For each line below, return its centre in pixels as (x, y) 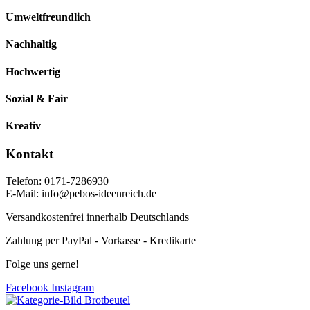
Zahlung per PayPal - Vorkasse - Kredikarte (101, 241)
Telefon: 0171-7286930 (57, 181)
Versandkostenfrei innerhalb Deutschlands (97, 217)
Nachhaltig (31, 44)
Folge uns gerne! (42, 264)
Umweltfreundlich (48, 17)
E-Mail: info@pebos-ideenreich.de (81, 194)
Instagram (73, 288)
